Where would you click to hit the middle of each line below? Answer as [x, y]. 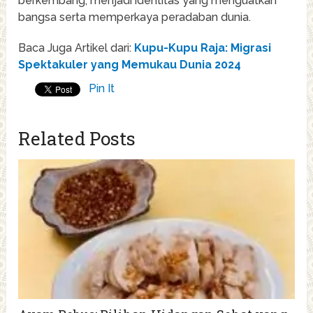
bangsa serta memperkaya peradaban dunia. [135, 17]
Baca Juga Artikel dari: [77, 48]
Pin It [102, 89]
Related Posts [77, 139]
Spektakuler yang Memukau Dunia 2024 [130, 65]
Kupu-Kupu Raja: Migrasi [203, 48]
